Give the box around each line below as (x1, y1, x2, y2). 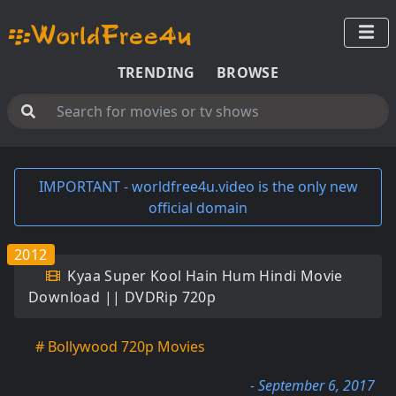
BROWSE (216, 63, 279, 82)
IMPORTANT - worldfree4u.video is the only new (38, 177, 358, 196)
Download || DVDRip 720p (28, 287, 217, 307)
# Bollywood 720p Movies (35, 337, 205, 356)
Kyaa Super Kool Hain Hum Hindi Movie (64, 266, 343, 286)
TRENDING (117, 63, 195, 82)
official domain (148, 198, 247, 217)
